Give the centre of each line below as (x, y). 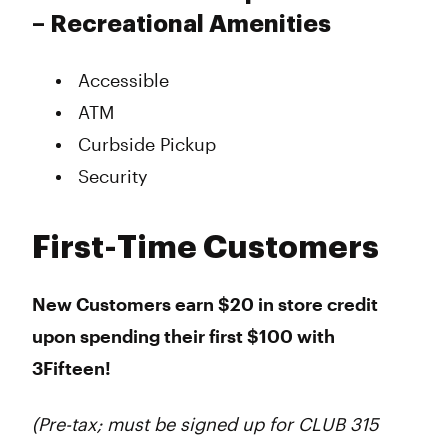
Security (113, 176)
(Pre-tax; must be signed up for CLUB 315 (205, 424)
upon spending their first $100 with (183, 336)
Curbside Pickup (147, 144)
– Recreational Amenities (181, 24)
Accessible (123, 80)
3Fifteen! (71, 368)
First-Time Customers (205, 248)
